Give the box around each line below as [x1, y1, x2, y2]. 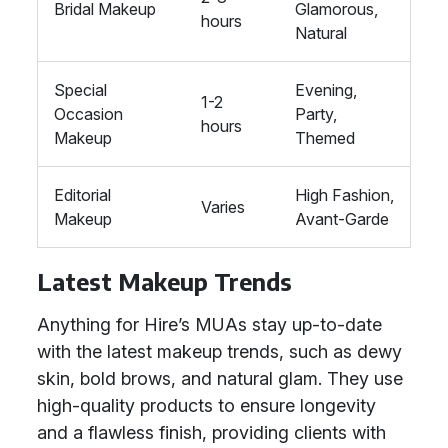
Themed [295, 128, 355, 148]
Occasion [54, 104, 123, 124]
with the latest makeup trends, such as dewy [37, 341, 402, 362]
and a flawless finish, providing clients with [37, 422, 386, 443]
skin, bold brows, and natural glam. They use [37, 368, 403, 389]
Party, [295, 104, 337, 124]
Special [54, 80, 107, 100]
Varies [201, 197, 245, 217]
